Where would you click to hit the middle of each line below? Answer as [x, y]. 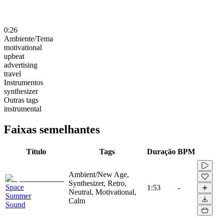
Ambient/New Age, [99, 174]
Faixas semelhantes [52, 129]
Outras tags [21, 100]
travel [12, 73]
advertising [21, 65]
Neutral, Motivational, [102, 192]
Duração [161, 151]
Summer [18, 196]
